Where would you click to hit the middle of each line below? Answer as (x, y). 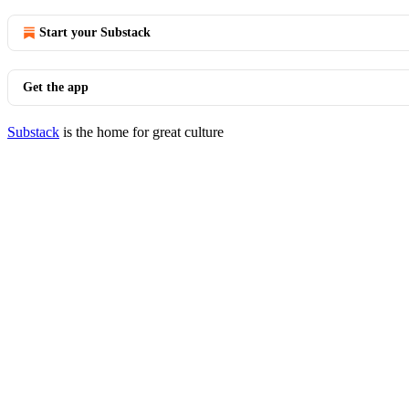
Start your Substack (95, 32)
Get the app (56, 87)
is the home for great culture (142, 132)
